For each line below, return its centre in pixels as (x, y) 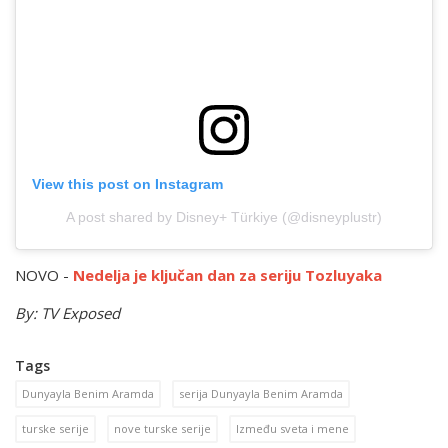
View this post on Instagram (127, 184)
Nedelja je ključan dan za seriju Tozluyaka (227, 275)
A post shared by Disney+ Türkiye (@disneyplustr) (224, 217)
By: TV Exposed (67, 313)
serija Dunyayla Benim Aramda (261, 394)
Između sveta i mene (292, 429)
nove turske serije (162, 429)
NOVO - (44, 275)
